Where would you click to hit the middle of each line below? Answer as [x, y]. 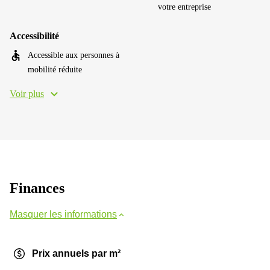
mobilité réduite [55, 70]
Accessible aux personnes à [74, 55]
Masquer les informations [63, 214]
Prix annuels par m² [76, 253]
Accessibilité [34, 36]
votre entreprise [184, 7]
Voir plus [27, 94]
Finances [37, 188]
